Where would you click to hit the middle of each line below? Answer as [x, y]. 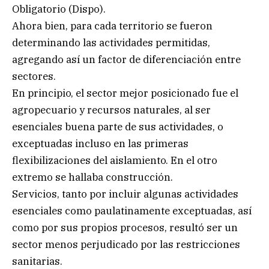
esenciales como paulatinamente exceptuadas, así [132, 210]
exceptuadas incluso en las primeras [100, 143]
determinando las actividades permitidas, [111, 42]
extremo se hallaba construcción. [92, 177]
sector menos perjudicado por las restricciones [126, 244]
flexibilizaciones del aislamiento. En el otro [115, 160]
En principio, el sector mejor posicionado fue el [125, 93]
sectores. [34, 76]
